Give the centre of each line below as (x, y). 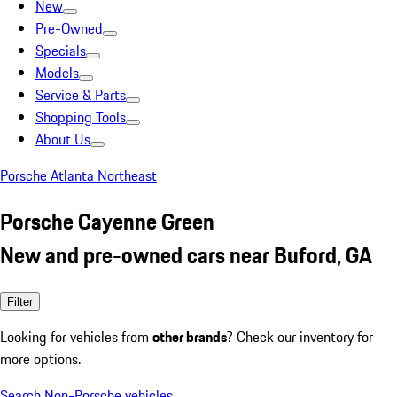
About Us (63, 139)
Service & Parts (81, 95)
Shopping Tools (81, 117)
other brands (190, 336)
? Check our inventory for (300, 336)
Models (57, 73)
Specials (61, 51)
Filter (20, 301)
